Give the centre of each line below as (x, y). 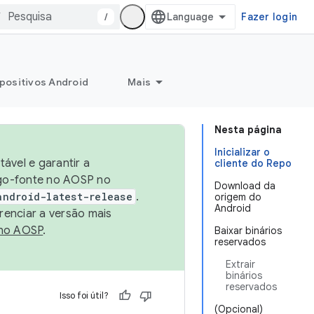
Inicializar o (242, 152)
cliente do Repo (253, 163)
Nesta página (248, 130)
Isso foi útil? (84, 295)
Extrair (240, 264)
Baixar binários (248, 231)
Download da (245, 186)
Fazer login (269, 17)
